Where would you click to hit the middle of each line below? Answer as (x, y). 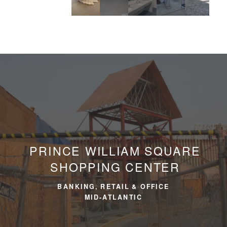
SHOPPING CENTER (115, 166)
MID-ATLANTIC (113, 197)
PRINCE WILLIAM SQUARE (115, 150)
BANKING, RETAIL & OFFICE (113, 186)
